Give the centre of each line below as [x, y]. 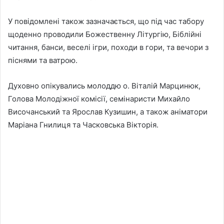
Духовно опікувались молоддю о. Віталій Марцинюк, [104, 85]
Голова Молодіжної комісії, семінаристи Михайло [99, 98]
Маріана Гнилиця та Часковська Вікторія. [83, 124]
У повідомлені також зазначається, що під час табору [106, 21]
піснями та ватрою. [43, 60]
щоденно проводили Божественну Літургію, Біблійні [105, 34]
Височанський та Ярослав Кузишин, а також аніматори [108, 111]
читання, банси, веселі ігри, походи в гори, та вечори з [108, 47]
